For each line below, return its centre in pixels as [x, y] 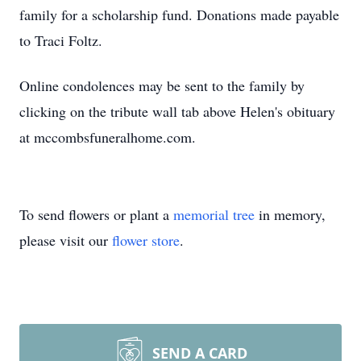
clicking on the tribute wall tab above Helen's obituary [177, 111]
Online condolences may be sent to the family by [162, 85]
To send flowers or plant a [96, 214]
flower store [146, 240]
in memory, [290, 214]
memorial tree [214, 214]
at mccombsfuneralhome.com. [108, 137]
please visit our [66, 240]
